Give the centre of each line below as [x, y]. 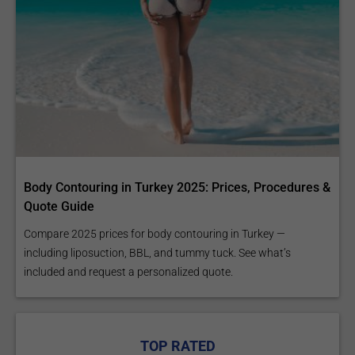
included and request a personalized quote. [128, 272]
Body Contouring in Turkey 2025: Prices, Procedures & [177, 188]
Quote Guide [59, 207]
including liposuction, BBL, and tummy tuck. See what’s [157, 253]
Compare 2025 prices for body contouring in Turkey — [155, 234]
